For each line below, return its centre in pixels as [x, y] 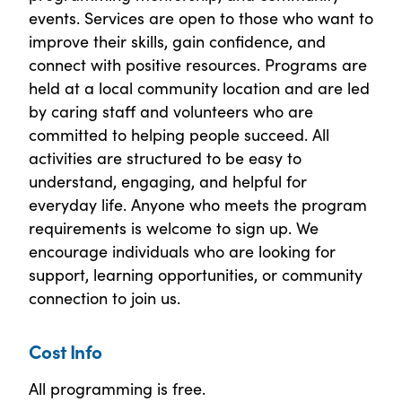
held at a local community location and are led [199, 88]
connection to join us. [105, 298]
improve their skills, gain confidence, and [177, 41]
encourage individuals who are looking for [182, 251]
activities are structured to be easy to [165, 158]
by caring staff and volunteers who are [171, 111]
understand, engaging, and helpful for [168, 181]
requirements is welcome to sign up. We [174, 228]
